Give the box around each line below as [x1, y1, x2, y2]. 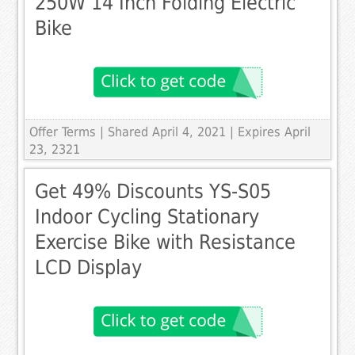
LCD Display [35, 256, 143, 280]
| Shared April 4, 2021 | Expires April [100, 124, 311, 140]
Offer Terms [29, 124, 97, 140]
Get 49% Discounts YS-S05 [35, 180, 272, 204]
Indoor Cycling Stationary [35, 205, 260, 229]
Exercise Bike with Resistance [35, 231, 296, 254]
